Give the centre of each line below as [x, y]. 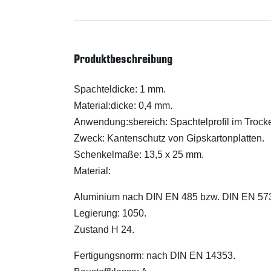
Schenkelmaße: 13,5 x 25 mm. [139, 155]
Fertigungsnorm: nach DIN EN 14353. [155, 256]
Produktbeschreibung [123, 59]
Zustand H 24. [104, 230]
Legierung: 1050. [110, 213]
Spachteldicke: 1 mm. [120, 89]
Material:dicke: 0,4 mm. [123, 106]
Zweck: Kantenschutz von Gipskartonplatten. [169, 138]
